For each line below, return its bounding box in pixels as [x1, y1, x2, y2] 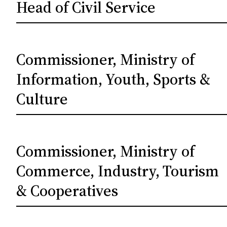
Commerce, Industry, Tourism [16, 161, 219, 181]
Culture [16, 89, 68, 109]
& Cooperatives [16, 180, 119, 201]
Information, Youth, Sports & [16, 69, 211, 90]
